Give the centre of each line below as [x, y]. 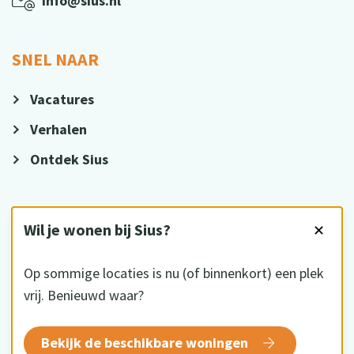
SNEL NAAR [55, 59]
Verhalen [58, 129]
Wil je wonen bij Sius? [97, 229]
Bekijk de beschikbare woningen [146, 342]
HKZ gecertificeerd [131, 339]
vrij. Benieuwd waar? [84, 295]
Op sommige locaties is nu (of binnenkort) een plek [174, 273]
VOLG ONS [51, 218]
